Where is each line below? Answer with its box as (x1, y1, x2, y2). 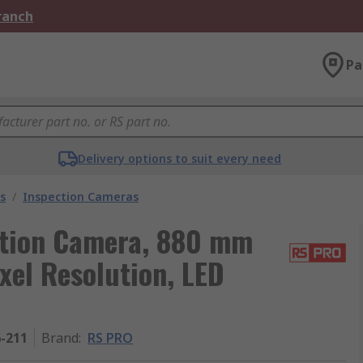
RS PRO (88, 329, 133, 347)
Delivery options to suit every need (78, 151, 282, 166)
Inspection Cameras (23, 189, 139, 204)
